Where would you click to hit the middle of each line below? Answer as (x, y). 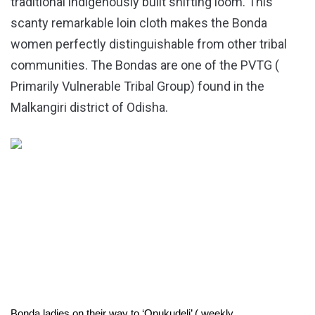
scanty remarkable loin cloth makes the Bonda (139, 22)
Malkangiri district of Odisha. (89, 107)
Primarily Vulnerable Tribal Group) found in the (137, 86)
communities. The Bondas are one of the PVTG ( (145, 65)
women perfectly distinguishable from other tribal (149, 44)
